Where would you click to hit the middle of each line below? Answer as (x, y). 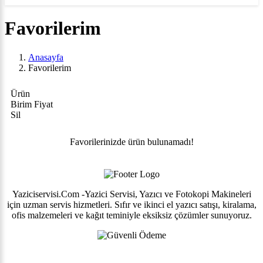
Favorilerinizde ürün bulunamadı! (131, 141)
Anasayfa (46, 57)
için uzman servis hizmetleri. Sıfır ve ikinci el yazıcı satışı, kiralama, (131, 205)
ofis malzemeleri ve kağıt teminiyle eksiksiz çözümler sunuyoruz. (131, 215)
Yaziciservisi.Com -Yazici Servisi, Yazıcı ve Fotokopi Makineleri (131, 194)
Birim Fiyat (32, 104)
